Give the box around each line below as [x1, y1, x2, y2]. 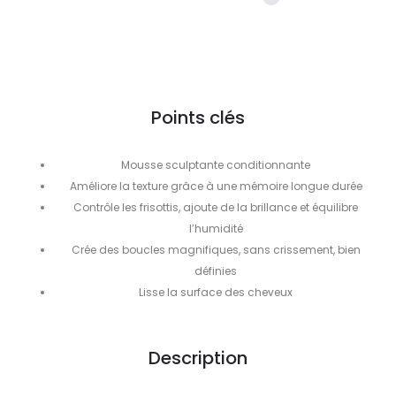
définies [194, 263, 237, 278]
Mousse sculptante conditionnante [121, 157, 310, 172]
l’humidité [188, 221, 243, 236]
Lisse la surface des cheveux [139, 285, 293, 300]
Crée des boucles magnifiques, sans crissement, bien [71, 242, 361, 257]
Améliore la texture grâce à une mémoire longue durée [69, 179, 362, 194]
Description [148, 346, 247, 370]
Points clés [151, 105, 245, 130]
